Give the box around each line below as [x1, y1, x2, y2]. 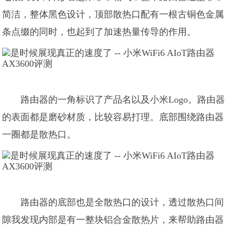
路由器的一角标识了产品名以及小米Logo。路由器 [21, 94, 225, 105]
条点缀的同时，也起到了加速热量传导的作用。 [2, 27, 197, 37]
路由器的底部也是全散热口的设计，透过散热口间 [21, 197, 224, 207]
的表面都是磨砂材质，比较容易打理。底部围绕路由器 [2, 112, 224, 122]
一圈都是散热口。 [2, 129, 76, 140]
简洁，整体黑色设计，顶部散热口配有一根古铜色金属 [2, 9, 224, 20]
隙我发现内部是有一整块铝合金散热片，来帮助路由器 [2, 215, 224, 225]
